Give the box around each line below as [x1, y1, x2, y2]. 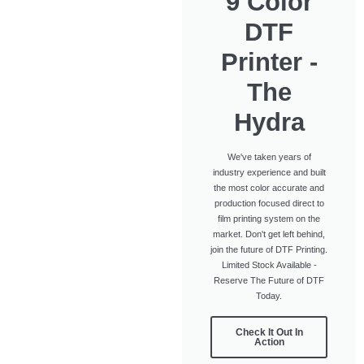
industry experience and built [212, 167, 326, 177]
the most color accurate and [214, 182, 324, 193]
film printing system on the [218, 213, 320, 223]
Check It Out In [235, 326, 303, 338]
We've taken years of [227, 151, 311, 162]
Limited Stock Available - [221, 259, 317, 270]
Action [253, 336, 284, 348]
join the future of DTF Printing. [210, 244, 327, 254]
